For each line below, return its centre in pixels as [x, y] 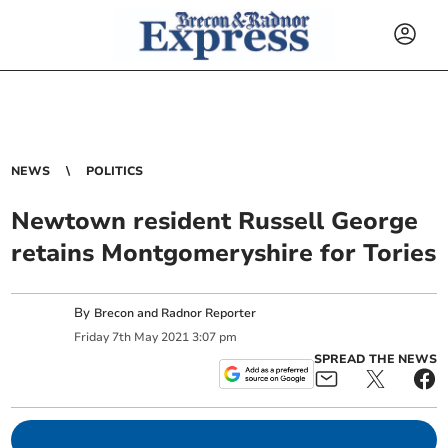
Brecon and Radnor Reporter [175, 313]
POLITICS [115, 171]
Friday [92, 336]
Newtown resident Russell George [215, 221]
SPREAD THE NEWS [375, 359]
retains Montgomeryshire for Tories [224, 253]
